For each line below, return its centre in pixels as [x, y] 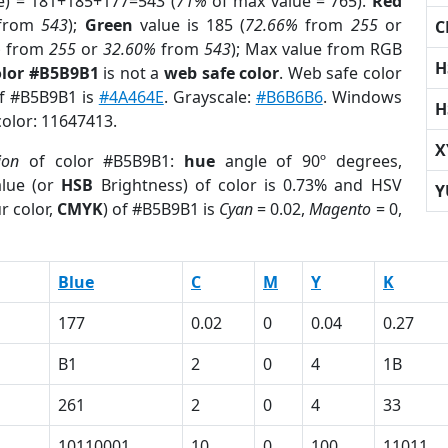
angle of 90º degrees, [308, 161]
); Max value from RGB [316, 49]
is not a [131, 73]
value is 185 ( [189, 25]
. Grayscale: [209, 97]
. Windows [362, 97]
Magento [340, 209]
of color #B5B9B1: [101, 161]
